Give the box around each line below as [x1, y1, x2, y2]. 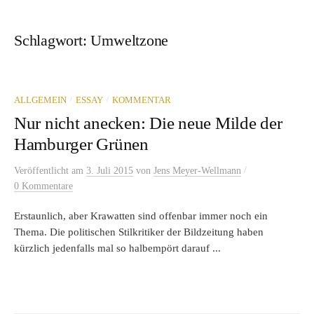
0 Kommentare [14, 181, 73, 192]
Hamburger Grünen [14, 135, 149, 154]
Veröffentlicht [14, 165, 71, 177]
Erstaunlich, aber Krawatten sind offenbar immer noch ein [14, 210, 268, 222]
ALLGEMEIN [14, 95, 67, 106]
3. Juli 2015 [86, 165, 133, 177]
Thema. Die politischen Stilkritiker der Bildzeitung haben [14, 226, 264, 238]
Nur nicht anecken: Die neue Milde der [14, 114, 282, 133]
